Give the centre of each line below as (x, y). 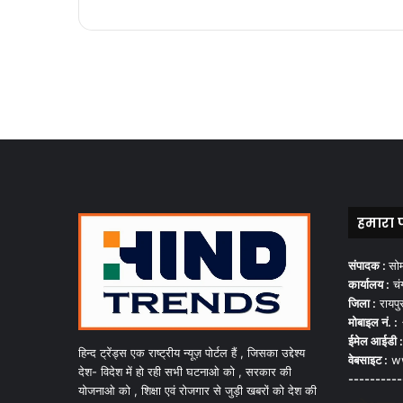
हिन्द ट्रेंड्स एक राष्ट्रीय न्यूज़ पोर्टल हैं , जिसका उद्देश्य (192, 353)
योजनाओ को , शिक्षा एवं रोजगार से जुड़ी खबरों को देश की (197, 390)
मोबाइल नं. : (373, 322)
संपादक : (368, 265)
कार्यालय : (369, 284)
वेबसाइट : (368, 360)
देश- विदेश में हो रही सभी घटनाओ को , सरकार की (185, 372)
